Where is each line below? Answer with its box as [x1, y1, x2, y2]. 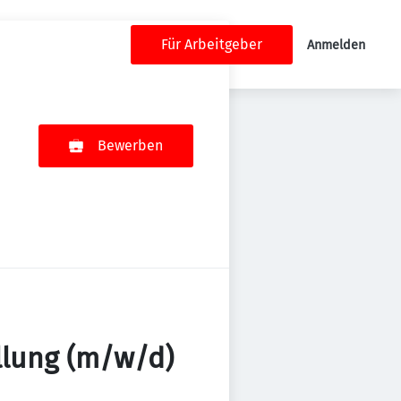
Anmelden [307, 37, 365, 53]
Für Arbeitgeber [161, 35, 262, 53]
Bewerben [98, 137, 163, 154]
